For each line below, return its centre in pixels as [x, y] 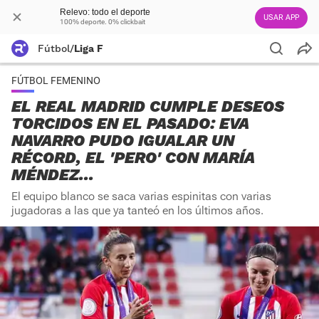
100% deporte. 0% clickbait [103, 22]
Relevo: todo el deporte [105, 12]
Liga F [89, 48]
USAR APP [281, 17]
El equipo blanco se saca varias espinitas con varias [141, 196]
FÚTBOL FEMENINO [56, 80]
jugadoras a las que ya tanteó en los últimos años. [137, 210]
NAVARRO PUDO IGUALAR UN [123, 141]
